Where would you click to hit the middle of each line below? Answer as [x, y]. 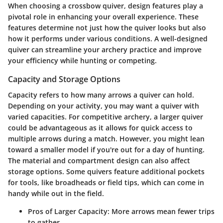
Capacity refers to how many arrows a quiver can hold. [101, 95]
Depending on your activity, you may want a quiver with [104, 106]
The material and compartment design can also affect [99, 161]
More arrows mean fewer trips [162, 212]
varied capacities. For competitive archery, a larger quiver [106, 117]
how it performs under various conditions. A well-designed [108, 39]
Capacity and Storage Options [64, 79]
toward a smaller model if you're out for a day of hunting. [106, 150]
